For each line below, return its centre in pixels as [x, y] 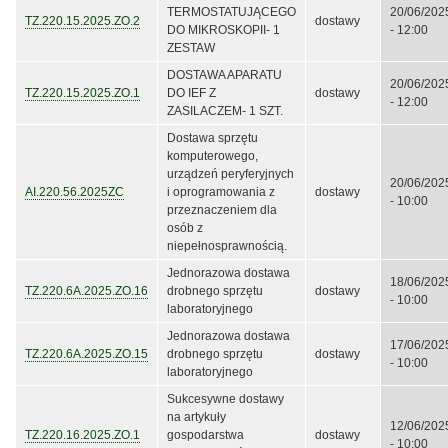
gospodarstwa [205, 435]
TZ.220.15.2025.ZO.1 [82, 93]
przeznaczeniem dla [222, 210]
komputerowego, [212, 156]
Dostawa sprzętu [212, 138]
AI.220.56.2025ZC [74, 192]
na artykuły [196, 417]
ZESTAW [191, 48]
